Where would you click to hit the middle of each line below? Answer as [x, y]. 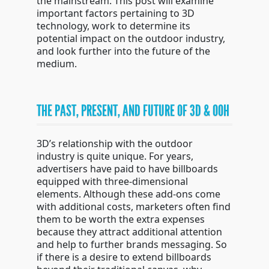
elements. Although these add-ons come [128, 194]
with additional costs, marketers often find [133, 207]
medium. [56, 64]
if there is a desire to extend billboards [124, 257]
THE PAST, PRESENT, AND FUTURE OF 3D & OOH [133, 111]
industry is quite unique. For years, [115, 156]
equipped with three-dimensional [112, 181]
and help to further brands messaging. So [131, 244]
